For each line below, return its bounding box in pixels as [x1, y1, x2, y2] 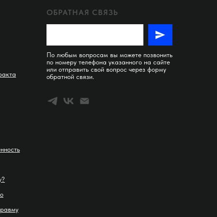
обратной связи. [46, 72, 94, 80]
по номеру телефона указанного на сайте [46, 58, 170, 66]
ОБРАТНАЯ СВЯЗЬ [46, 7, 118, 17]
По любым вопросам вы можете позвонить [46, 50, 172, 59]
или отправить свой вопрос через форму [46, 65, 166, 73]
